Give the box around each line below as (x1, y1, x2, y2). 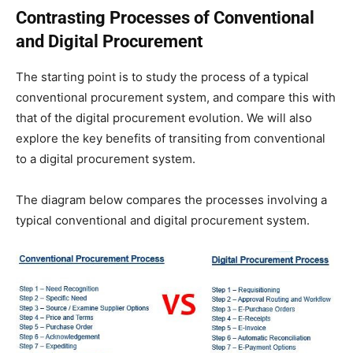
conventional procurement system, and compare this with (16, 89, 336, 105)
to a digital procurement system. (16, 150, 195, 166)
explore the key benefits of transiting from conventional (16, 130, 325, 146)
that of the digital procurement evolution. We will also (16, 110, 312, 125)
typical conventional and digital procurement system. (16, 212, 310, 228)
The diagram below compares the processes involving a (16, 191, 327, 207)
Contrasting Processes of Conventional (16, 7, 314, 28)
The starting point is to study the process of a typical (16, 69, 309, 84)
